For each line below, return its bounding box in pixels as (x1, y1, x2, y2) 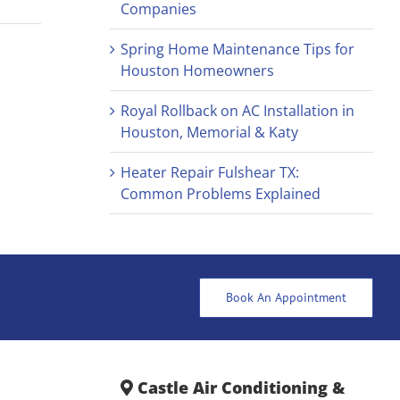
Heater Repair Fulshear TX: (120, 162, 299, 183)
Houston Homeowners (120, 61, 274, 81)
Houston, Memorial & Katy (120, 122, 298, 143)
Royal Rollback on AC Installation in (120, 101, 354, 121)
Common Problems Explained (120, 184, 321, 204)
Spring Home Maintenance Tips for (120, 39, 354, 60)
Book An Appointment (226, 288, 347, 305)
